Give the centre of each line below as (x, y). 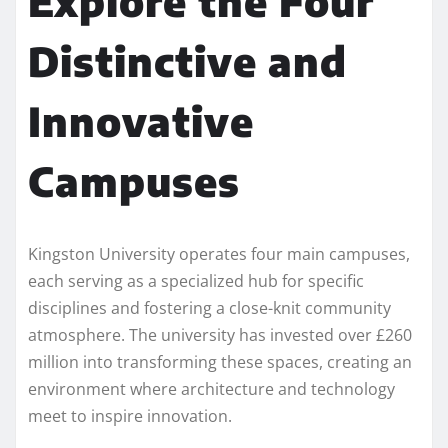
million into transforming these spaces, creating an (220, 361)
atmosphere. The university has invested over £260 (220, 334)
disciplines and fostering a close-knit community (209, 307)
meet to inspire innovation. (130, 415)
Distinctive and (187, 60)
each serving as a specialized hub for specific (196, 280)
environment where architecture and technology (211, 388)
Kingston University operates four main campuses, (219, 253)
